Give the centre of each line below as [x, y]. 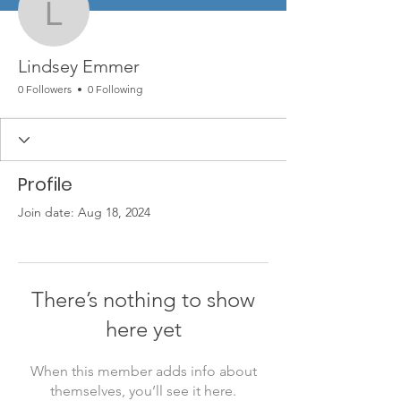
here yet [143, 329]
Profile [45, 184]
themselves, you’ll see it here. [143, 391]
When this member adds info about [143, 371]
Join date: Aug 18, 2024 [84, 212]
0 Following [115, 89]
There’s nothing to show [143, 299]
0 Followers [45, 89]
